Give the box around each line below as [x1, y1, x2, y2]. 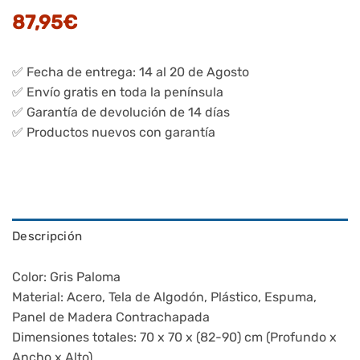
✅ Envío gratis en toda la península [12, 84, 223, 100]
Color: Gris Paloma [12, 269, 121, 285]
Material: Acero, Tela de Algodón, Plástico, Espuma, [12, 289, 317, 305]
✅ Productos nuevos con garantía [12, 125, 215, 141]
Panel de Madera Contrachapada [12, 309, 210, 325]
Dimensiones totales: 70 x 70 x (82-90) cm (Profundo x [12, 329, 337, 346]
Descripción [12, 229, 83, 244]
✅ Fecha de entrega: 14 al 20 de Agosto [12, 64, 249, 80]
